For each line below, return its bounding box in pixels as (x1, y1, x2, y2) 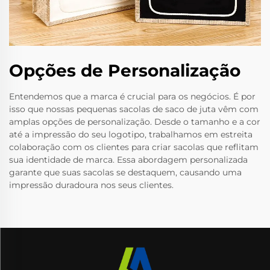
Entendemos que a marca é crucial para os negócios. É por (9, 91, 256, 102)
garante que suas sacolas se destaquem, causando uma (9, 167, 242, 178)
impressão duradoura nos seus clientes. (9, 180, 174, 191)
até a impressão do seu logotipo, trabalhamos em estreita (9, 129, 253, 140)
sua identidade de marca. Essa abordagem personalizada (9, 154, 248, 166)
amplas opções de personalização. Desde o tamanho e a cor (9, 116, 260, 128)
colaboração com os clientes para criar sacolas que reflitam (9, 142, 259, 153)
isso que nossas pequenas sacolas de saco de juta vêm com (9, 104, 259, 115)
